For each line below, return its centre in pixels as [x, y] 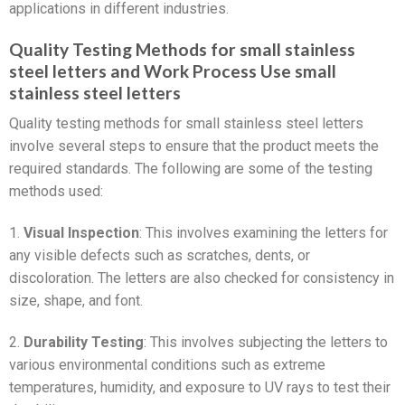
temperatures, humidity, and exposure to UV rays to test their [200, 387]
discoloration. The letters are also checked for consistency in [202, 278]
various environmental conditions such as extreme [167, 364]
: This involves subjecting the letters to [266, 342]
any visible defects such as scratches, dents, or [160, 256]
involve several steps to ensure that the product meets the [194, 146]
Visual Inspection [81, 233]
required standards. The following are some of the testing [191, 169]
